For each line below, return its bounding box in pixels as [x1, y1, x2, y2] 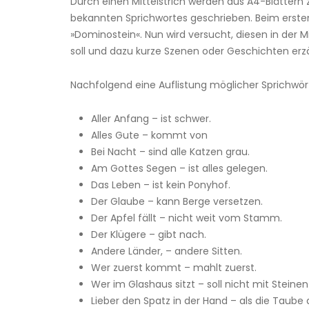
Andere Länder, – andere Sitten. [91, 244, 242, 259]
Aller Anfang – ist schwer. [91, 112, 211, 126]
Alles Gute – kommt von [91, 128, 208, 143]
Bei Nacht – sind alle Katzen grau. [91, 145, 250, 159]
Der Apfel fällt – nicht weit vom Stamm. [91, 211, 282, 226]
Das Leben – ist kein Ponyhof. [91, 178, 230, 192]
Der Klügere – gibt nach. [91, 228, 206, 242]
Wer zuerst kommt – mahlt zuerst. [91, 261, 257, 275]
